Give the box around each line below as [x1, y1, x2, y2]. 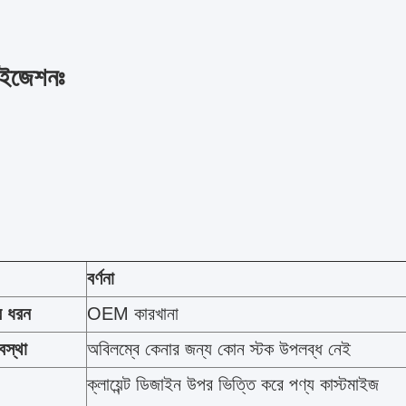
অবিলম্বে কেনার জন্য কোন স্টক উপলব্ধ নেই [87, 339, 351, 359]
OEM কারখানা [87, 304, 179, 324]
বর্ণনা [87, 268, 114, 288]
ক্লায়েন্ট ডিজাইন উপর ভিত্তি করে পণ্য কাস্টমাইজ [87, 374, 379, 394]
